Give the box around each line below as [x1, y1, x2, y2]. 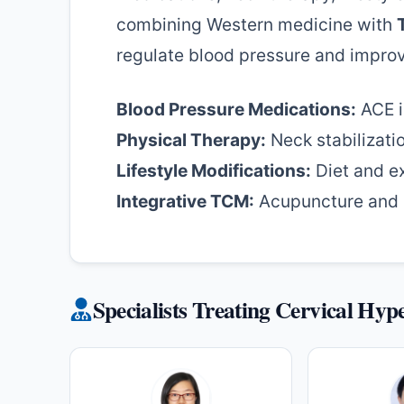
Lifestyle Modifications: [116, 159, 311, 181]
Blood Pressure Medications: [116, 97, 356, 120]
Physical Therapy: [116, 128, 266, 151]
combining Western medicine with [116, 14, 397, 36]
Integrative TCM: [116, 189, 254, 212]
